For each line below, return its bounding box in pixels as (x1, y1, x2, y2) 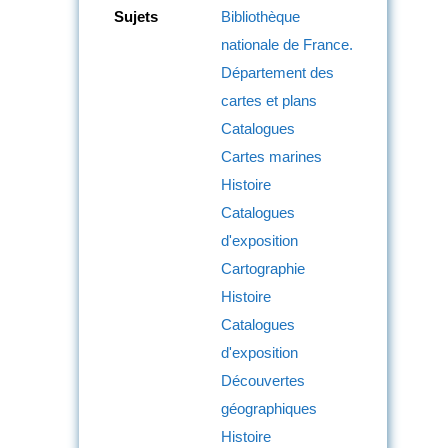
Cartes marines (221, 147, 322, 165)
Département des (221, 63, 334, 81)
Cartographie (221, 259, 305, 277)
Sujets (114, 7, 158, 25)
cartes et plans (221, 91, 317, 109)
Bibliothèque (221, 7, 300, 25)
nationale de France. (221, 35, 353, 53)
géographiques (221, 399, 317, 417)
